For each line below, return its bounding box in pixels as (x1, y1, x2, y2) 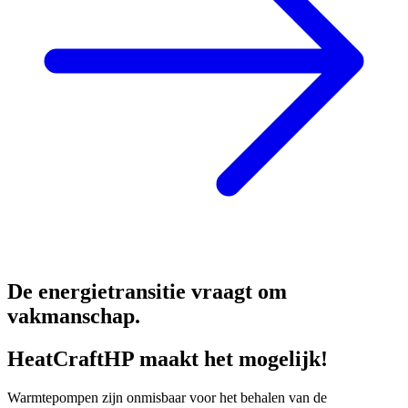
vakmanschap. (7, 303, 140, 328)
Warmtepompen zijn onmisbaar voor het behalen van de (7, 389, 327, 405)
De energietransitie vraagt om (7, 279, 287, 303)
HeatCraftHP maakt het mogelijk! (7, 346, 328, 371)
